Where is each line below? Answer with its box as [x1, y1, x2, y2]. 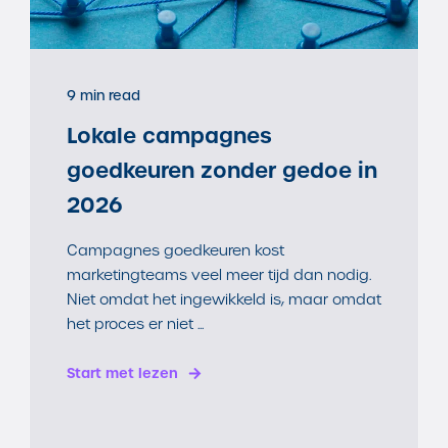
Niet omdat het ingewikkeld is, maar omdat [66, 290, 382, 309]
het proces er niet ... [66, 315, 204, 334]
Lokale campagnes [66, 122, 272, 150]
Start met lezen [66, 365, 179, 383]
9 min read [66, 87, 141, 105]
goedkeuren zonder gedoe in [66, 156, 378, 185]
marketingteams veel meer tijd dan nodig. [66, 266, 372, 285]
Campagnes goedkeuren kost [66, 241, 285, 260]
